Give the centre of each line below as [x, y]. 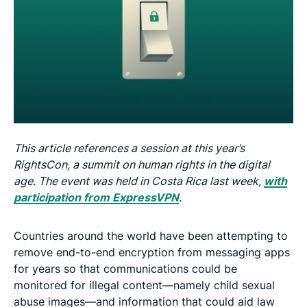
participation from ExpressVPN [96, 197]
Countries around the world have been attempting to [151, 235]
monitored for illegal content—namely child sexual [144, 285]
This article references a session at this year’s [129, 148]
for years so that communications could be [125, 268]
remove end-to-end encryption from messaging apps [152, 252]
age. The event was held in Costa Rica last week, [139, 181]
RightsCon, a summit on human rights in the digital [142, 164]
